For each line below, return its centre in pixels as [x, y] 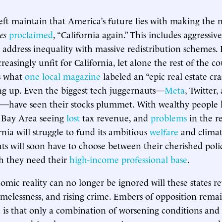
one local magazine [63, 76]
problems [169, 117]
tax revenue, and [115, 117]
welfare [164, 131]
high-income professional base [128, 159]
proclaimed [31, 34]
